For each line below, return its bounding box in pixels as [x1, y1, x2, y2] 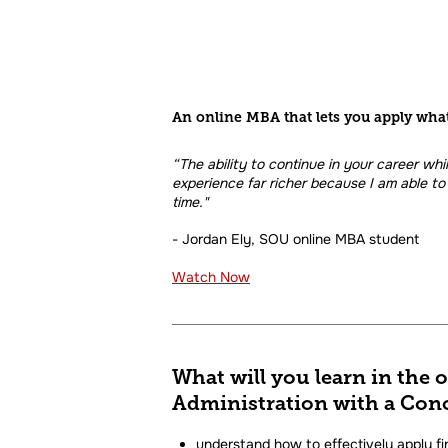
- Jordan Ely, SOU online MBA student [172, 230, 419, 249]
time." [172, 193, 208, 212]
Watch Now [172, 268, 250, 287]
